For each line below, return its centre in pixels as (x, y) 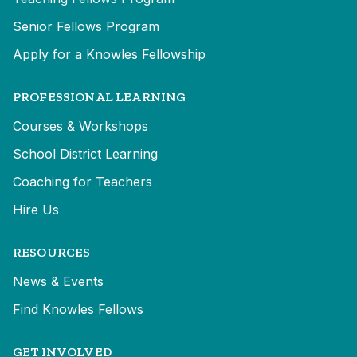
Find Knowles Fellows (78, 309)
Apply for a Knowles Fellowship (109, 54)
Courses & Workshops (80, 126)
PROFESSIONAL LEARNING (100, 96)
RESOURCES (52, 252)
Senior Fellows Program (86, 26)
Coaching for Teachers (82, 181)
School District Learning (85, 153)
